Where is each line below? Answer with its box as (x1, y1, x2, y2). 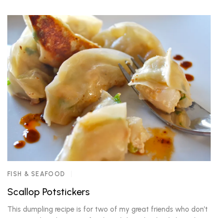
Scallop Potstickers (7, 186, 90, 198)
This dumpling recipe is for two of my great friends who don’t (7, 205, 208, 214)
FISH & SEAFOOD (7, 170, 66, 178)
